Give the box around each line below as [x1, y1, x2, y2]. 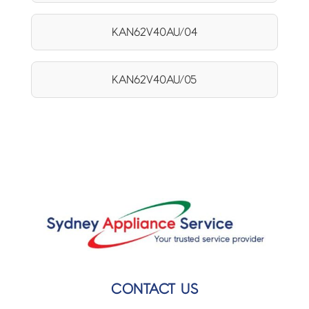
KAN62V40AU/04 [111, 26, 197, 39]
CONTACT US [111, 282, 198, 297]
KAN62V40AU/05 [112, 74, 197, 86]
